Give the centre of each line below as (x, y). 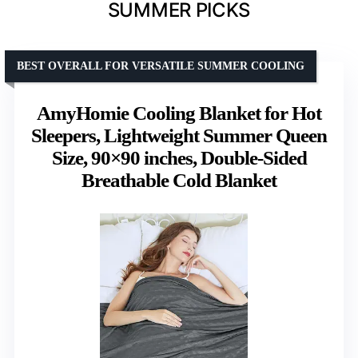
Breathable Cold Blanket (179, 180)
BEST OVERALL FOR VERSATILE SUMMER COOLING (161, 66)
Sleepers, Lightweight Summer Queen (179, 135)
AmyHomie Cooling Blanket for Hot (179, 113)
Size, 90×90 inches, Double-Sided (179, 157)
